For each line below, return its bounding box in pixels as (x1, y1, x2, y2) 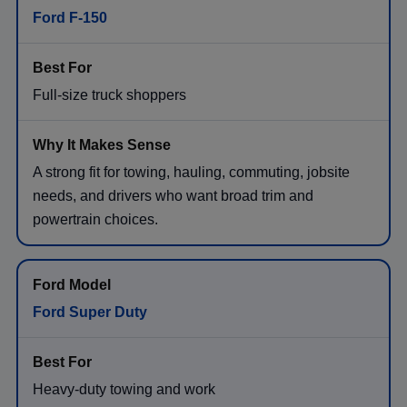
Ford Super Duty (33, 303, 147, 320)
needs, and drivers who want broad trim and (33, 187, 313, 203)
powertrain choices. (33, 211, 158, 227)
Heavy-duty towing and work (33, 381, 215, 397)
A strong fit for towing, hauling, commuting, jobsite (33, 164, 350, 180)
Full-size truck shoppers (33, 86, 186, 103)
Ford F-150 (33, 9, 107, 25)
